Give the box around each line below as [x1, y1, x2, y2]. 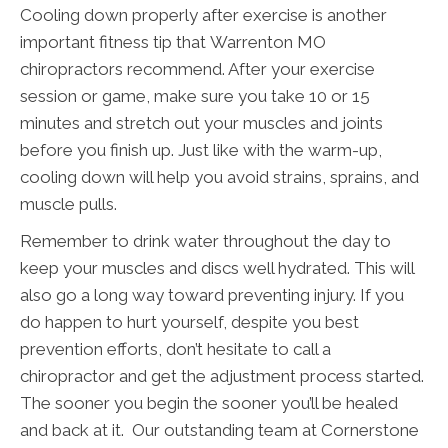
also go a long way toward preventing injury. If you [20, 284, 404, 305]
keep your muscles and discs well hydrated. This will [20, 257, 414, 278]
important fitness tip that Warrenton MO [20, 31, 326, 52]
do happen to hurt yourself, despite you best [20, 311, 359, 332]
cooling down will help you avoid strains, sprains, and [20, 166, 419, 187]
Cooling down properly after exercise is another [20, 4, 387, 25]
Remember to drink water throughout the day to [20, 230, 391, 251]
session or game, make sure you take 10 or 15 [20, 85, 370, 106]
